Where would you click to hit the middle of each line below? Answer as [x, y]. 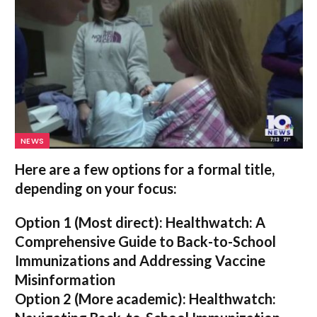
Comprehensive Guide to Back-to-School [145, 241]
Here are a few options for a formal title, [145, 169]
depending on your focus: [96, 188]
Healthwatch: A [214, 222]
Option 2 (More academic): [100, 298]
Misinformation [65, 279]
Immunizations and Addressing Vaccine [140, 260]
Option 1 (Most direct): [89, 222]
